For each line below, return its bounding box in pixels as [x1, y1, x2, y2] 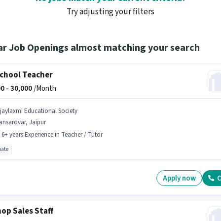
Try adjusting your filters [67, 6, 154, 18]
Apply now [163, 173, 196, 184]
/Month [32, 83, 56, 94]
